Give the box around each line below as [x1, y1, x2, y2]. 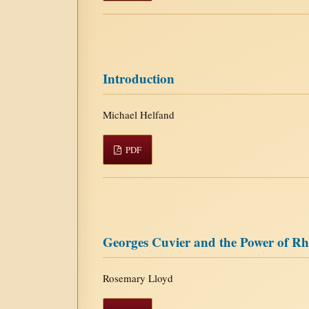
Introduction [103, 68, 175, 88]
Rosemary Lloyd [103, 270, 173, 285]
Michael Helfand [103, 107, 175, 121]
